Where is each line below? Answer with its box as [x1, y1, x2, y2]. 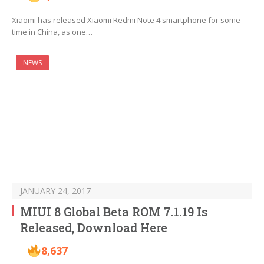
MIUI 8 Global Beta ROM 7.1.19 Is [20, 204, 207, 220]
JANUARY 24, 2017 [20, 185, 91, 197]
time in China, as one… [12, 27, 93, 38]
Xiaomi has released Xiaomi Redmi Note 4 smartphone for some [12, 15, 240, 26]
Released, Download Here [20, 220, 167, 236]
